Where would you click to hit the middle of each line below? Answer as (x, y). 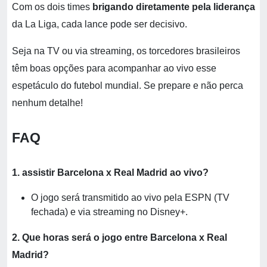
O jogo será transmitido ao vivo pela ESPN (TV (130, 198)
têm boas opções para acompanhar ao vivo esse (114, 68)
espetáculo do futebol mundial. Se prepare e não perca (128, 86)
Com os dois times (52, 7)
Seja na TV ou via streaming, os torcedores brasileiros (126, 51)
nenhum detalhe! (47, 103)
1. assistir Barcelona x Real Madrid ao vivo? (110, 173)
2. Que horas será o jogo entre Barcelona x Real (119, 237)
